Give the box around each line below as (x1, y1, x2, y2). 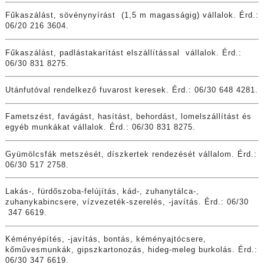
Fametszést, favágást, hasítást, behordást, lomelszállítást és (5, 113, 252, 121)
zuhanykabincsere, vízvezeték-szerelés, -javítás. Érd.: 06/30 (5, 198, 249, 207)
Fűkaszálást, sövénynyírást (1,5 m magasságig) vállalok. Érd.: (5, 11, 259, 20)
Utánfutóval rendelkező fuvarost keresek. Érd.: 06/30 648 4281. (5, 86, 258, 95)
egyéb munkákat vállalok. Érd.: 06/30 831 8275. (5, 123, 196, 132)
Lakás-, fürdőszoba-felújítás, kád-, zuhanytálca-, (5, 187, 199, 196)
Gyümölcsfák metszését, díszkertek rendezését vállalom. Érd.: (5, 150, 257, 159)
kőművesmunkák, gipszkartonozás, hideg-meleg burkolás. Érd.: (5, 246, 258, 255)
